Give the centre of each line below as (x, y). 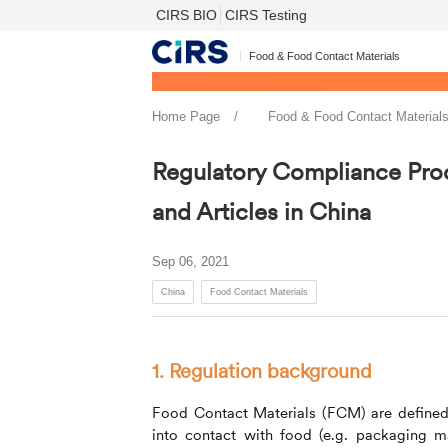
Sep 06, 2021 (190, 261)
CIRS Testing (266, 14)
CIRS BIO (186, 14)
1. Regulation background (262, 371)
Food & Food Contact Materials (325, 56)
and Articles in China (261, 211)
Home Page (186, 116)
